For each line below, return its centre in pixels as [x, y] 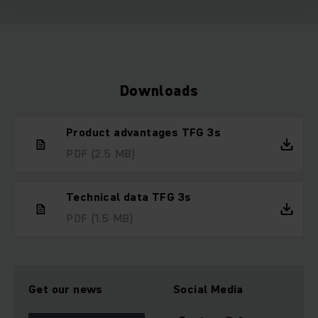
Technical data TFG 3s [129, 197]
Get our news [66, 289]
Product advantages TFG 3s [143, 132]
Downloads [159, 91]
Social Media [208, 289]
